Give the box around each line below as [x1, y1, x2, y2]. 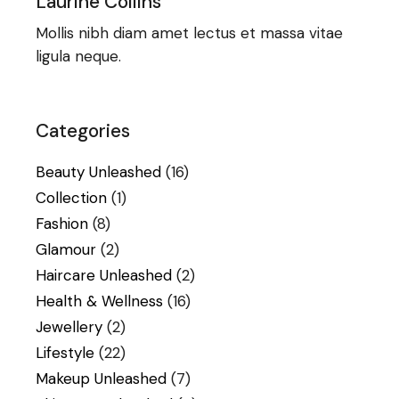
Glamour [36, 239, 97, 259]
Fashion [36, 213, 89, 233]
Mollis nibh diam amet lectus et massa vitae [36, 22, 344, 43]
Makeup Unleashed [36, 368, 167, 388]
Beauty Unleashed [36, 161, 162, 182]
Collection [36, 187, 108, 208]
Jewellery [36, 316, 103, 337]
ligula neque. [36, 45, 122, 66]
